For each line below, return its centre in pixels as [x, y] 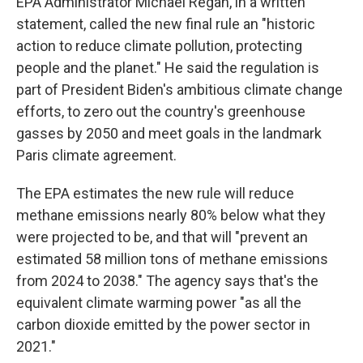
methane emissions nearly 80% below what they [171, 215]
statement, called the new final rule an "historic [166, 24]
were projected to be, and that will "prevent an [162, 237]
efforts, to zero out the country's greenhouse [161, 111]
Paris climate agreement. [96, 155]
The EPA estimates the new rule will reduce [155, 193]
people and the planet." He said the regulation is [168, 68]
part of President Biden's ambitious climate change [179, 90]
